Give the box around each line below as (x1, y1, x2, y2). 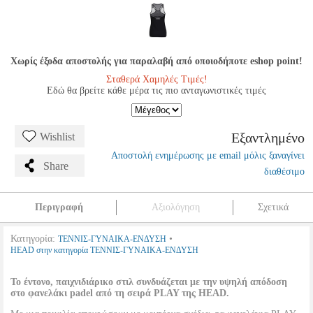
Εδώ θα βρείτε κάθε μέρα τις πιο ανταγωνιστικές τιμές (47, 85, 266, 96)
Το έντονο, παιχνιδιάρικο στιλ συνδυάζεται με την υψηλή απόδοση (10, 277, 287, 287)
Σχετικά (258, 202, 289, 212)
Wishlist (40, 131, 75, 143)
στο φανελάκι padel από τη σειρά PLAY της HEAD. (10, 288, 229, 298)
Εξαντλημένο (231, 130, 305, 145)
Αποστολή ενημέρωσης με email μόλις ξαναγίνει (111, 150, 305, 161)
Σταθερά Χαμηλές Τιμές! (105, 74, 208, 85)
